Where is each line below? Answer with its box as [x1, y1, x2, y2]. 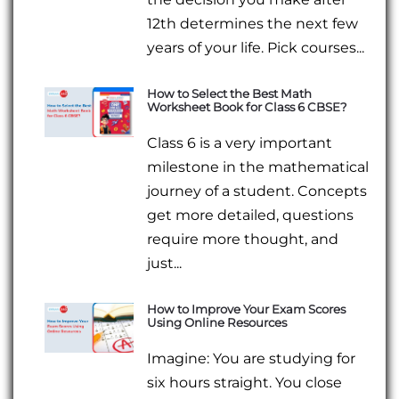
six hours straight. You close [147, 374, 343, 392]
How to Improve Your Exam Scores [147, 302, 346, 317]
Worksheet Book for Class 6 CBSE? [147, 99, 348, 114]
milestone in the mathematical [147, 159, 370, 176]
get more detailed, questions [147, 207, 354, 224]
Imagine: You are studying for [147, 350, 356, 368]
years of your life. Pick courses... [147, 38, 365, 56]
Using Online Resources [147, 315, 288, 330]
